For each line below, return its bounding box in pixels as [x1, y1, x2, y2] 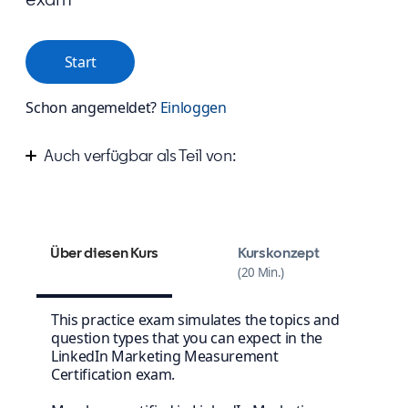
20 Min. [240, 264, 281, 281]
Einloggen [159, 97, 227, 117]
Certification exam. [51, 364, 175, 385]
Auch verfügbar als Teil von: [44, 145, 238, 166]
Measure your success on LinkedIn [44, 171, 285, 192]
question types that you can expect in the [51, 328, 322, 349]
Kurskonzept [238, 244, 320, 262]
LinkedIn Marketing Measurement [51, 346, 279, 367]
